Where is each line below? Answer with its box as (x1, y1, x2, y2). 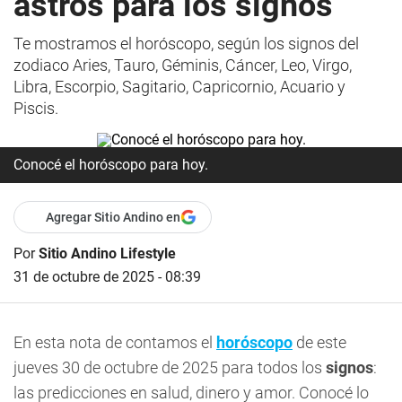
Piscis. (13, 99, 58, 118)
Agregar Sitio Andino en (46, 210, 180, 224)
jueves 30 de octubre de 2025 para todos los (13, 358, 322, 377)
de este (293, 333, 346, 352)
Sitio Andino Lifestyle (39, 245, 176, 262)
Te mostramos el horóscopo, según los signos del (13, 34, 359, 53)
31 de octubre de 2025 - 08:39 (13, 268, 201, 285)
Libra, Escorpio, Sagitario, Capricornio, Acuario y (13, 77, 345, 96)
